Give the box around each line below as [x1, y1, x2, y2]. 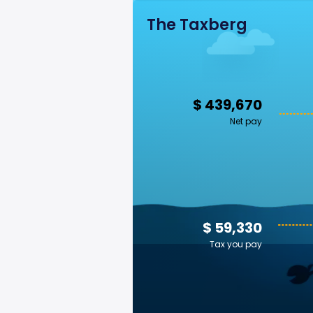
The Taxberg [147, 14, 247, 36]
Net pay [230, 115, 262, 127]
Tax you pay [210, 238, 262, 250]
